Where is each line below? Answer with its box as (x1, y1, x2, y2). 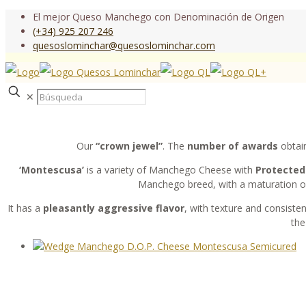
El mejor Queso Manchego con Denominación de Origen (33, 10, 284, 23)
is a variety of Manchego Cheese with (84, 163, 255, 176)
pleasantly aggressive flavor (43, 201, 184, 214)
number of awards (187, 139, 278, 152)
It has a (8, 201, 43, 214)
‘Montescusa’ (19, 163, 84, 176)
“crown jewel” (93, 139, 163, 152)
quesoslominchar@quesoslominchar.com (33, 39, 215, 52)
